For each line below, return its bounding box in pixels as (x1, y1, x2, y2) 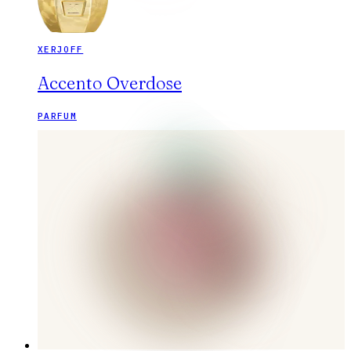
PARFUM (38, 110, 77, 122)
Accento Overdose (38, 72, 182, 95)
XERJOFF (38, 44, 84, 56)
